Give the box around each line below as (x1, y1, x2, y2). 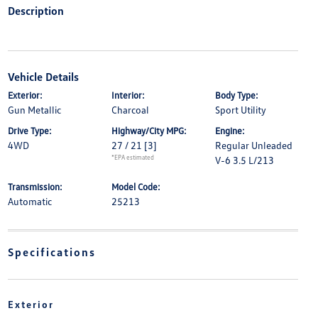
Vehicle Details (7, 70, 79, 84)
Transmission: (7, 181, 62, 193)
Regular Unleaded (215, 139, 293, 152)
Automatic (7, 195, 52, 208)
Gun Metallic (7, 104, 61, 116)
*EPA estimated (111, 153, 154, 162)
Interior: (111, 89, 145, 102)
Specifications (7, 245, 96, 260)
